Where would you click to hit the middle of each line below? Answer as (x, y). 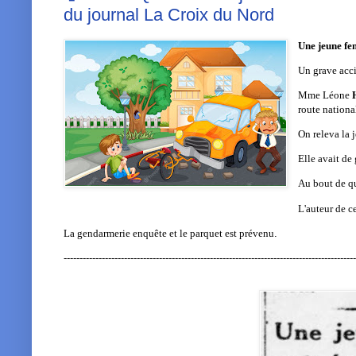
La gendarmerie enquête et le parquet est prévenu (169, 233)
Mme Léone (325, 95)
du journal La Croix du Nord (169, 15)
